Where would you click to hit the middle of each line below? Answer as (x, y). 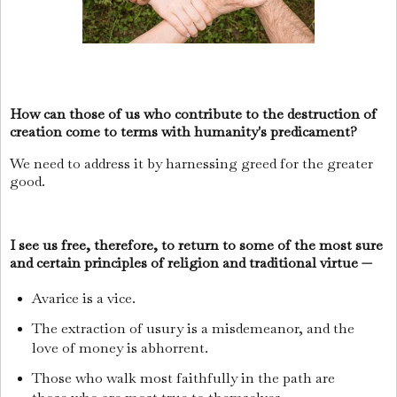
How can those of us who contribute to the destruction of (193, 114)
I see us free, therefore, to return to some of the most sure (196, 245)
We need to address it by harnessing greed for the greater (191, 163)
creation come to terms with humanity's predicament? (185, 132)
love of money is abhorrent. (120, 348)
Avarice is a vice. (83, 299)
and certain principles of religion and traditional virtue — (191, 262)
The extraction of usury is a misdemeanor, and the (193, 329)
